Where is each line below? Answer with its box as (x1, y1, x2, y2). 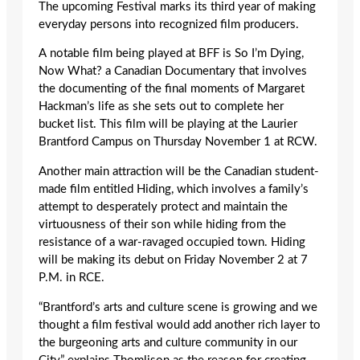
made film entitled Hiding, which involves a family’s (39, 183, 309, 196)
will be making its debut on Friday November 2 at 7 (39, 254, 308, 267)
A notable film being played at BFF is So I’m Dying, (39, 47, 304, 60)
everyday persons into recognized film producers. (39, 18, 299, 31)
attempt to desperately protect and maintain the (39, 201, 288, 214)
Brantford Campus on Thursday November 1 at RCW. (39, 136, 317, 149)
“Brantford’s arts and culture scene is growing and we (39, 301, 317, 313)
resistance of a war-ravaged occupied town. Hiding (39, 236, 305, 249)
